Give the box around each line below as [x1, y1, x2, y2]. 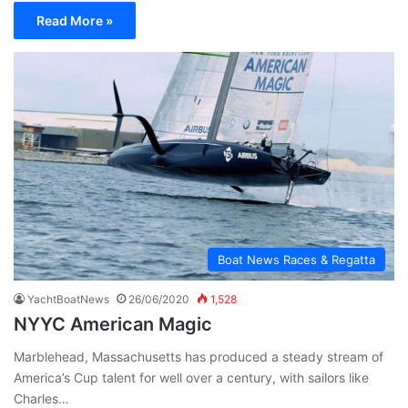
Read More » [36, 12, 113, 28]
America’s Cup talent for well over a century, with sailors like [14, 369, 369, 385]
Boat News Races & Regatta [218, 251, 375, 267]
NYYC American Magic [14, 312, 212, 335]
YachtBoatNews [27, 291, 109, 306]
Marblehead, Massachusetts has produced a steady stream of [14, 348, 383, 364]
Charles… [14, 390, 69, 406]
